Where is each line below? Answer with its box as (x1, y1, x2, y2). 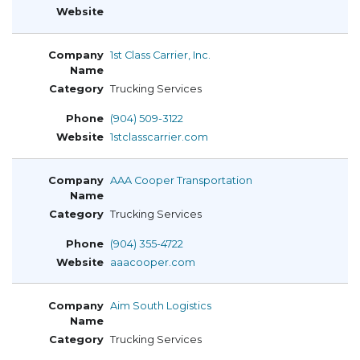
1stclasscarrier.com (110, 131, 208, 144)
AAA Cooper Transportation (110, 174, 252, 186)
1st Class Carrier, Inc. (110, 49, 211, 62)
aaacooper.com (110, 256, 195, 268)
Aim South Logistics (110, 299, 211, 312)
